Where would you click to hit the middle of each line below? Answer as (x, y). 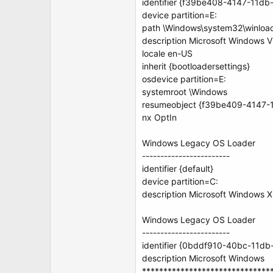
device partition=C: (180, 181)
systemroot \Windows (185, 92)
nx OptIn (159, 117)
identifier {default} (178, 168)
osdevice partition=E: (184, 79)
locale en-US (167, 53)
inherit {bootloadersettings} (196, 66)
